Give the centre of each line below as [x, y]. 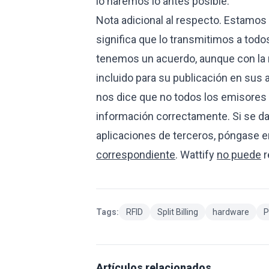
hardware [231, 212]
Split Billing [178, 212]
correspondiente [136, 155]
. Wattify [196, 155]
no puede [239, 155]
